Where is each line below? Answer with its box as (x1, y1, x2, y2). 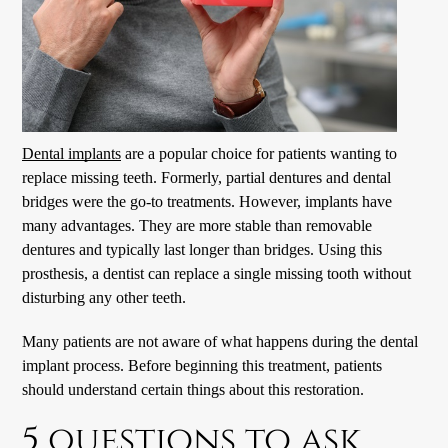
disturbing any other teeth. (22, 287, 187, 307)
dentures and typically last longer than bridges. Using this (22, 239, 383, 259)
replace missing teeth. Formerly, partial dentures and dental (22, 167, 392, 187)
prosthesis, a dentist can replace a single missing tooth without (22, 263, 412, 283)
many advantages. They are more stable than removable (22, 215, 373, 235)
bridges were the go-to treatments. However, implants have (22, 191, 393, 211)
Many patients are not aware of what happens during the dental (22, 331, 419, 351)
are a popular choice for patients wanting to (121, 143, 398, 163)
